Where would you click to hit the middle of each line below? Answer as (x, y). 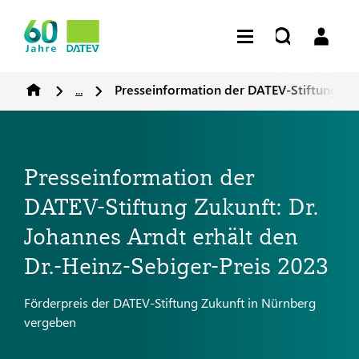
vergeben (50, 322)
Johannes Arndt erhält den (161, 236)
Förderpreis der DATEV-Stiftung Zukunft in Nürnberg (170, 303)
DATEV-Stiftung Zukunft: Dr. (171, 207)
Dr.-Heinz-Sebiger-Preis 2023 (176, 266)
